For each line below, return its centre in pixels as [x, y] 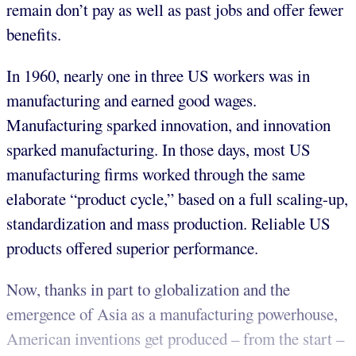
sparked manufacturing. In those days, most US [159, 150]
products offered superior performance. [132, 248]
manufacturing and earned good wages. [132, 101]
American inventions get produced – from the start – [175, 338]
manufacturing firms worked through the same [156, 174]
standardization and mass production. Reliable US [168, 224]
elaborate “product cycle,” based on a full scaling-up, [177, 199]
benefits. [34, 35]
